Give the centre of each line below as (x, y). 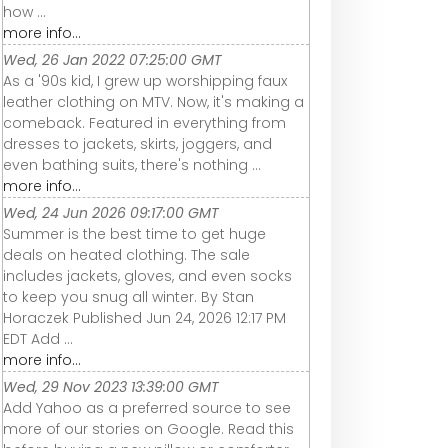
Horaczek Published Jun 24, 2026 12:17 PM (144, 318)
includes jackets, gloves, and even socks (147, 276)
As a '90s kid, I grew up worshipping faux (145, 81)
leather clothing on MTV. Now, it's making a (153, 102)
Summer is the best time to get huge (134, 234)
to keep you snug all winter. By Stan (128, 297)
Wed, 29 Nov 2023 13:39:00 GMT (111, 387)
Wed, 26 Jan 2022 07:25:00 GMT (112, 60)
